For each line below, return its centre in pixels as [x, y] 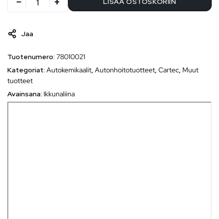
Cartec [169, 70]
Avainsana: [25, 94]
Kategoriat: [27, 70]
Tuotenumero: [32, 57]
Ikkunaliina [59, 94]
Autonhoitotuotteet [125, 70]
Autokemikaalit [69, 70]
